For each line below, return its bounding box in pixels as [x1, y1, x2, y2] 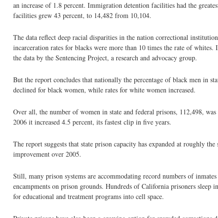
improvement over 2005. [13, 149, 81, 159]
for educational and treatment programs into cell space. [13, 192, 164, 201]
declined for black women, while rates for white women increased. [13, 85, 196, 94]
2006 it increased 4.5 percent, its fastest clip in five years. [13, 117, 171, 127]
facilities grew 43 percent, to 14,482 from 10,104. [13, 11, 151, 20]
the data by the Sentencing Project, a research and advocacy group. [13, 53, 197, 62]
